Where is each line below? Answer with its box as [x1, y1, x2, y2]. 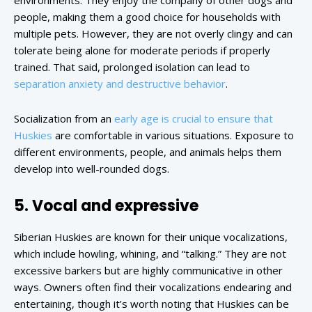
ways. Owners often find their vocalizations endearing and [14, 280, 292, 295]
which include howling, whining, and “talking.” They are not [14, 247, 286, 261]
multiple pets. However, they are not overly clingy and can [14, 26, 292, 41]
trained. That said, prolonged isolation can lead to [14, 60, 250, 75]
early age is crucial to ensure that [114, 111, 273, 126]
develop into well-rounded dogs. [14, 162, 169, 176]
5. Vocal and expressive [14, 195, 198, 217]
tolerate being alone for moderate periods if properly [14, 43, 270, 58]
